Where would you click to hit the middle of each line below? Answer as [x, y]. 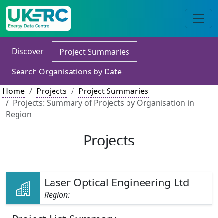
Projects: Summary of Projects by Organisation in [103, 103]
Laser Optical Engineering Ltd [117, 182]
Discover [28, 51]
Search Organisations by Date [67, 72]
